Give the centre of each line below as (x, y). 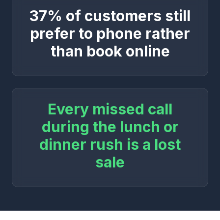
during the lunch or (110, 127)
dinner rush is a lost (110, 144)
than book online (110, 51)
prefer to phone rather (110, 33)
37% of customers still (110, 16)
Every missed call (110, 109)
